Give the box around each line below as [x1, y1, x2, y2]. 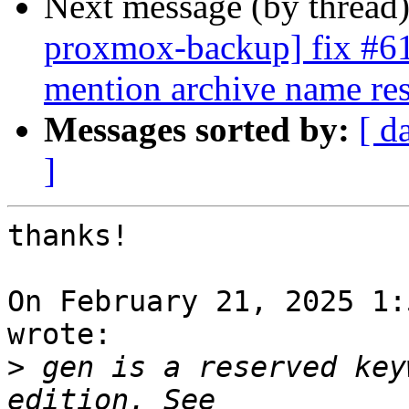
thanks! [7, 219, 129, 253]
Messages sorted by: [44, 110, 350, 150]
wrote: [7, 318, 111, 351]
